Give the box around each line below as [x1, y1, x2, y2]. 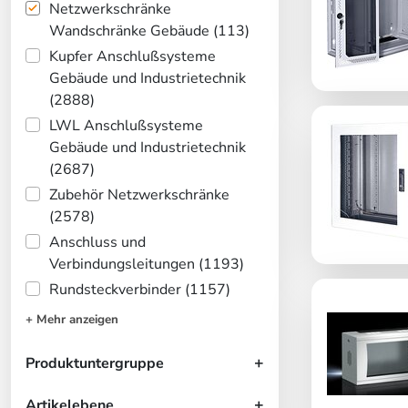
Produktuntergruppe [25, 352, 164, 373]
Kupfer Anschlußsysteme [48, 46, 216, 66]
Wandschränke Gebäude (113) [48, 20, 250, 41]
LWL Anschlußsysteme [48, 115, 203, 136]
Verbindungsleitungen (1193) [48, 253, 244, 274]
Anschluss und [48, 231, 146, 252]
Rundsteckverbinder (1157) [48, 279, 230, 300]
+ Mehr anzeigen [25, 311, 118, 328]
